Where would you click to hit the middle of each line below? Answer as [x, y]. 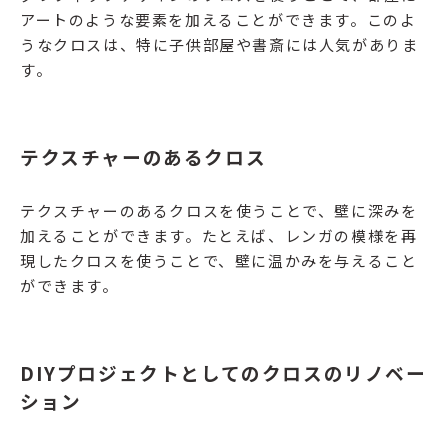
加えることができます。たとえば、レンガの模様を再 [219, 236]
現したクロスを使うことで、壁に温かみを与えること [219, 261]
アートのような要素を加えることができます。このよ [218, 20]
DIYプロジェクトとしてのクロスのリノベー [223, 373]
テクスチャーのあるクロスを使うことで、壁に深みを [219, 211]
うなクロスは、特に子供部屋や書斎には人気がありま [219, 45]
